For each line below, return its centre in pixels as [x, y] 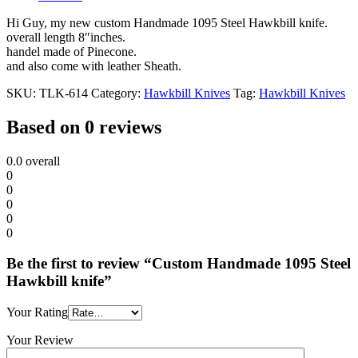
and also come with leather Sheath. [94, 66]
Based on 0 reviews [84, 127]
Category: [117, 93]
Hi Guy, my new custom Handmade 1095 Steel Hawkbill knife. [167, 22]
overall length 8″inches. [66, 37]
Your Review [40, 340]
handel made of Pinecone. [72, 51]
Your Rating [37, 312]
